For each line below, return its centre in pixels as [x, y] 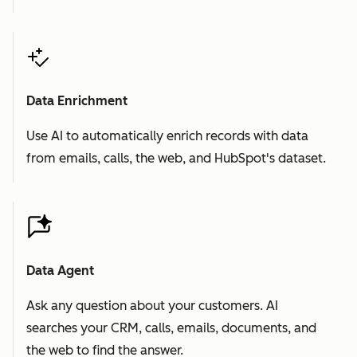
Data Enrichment [77, 101]
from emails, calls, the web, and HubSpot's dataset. [176, 159]
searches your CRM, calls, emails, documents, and [171, 328]
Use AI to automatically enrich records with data [167, 136]
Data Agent [60, 271]
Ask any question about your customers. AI [152, 306]
